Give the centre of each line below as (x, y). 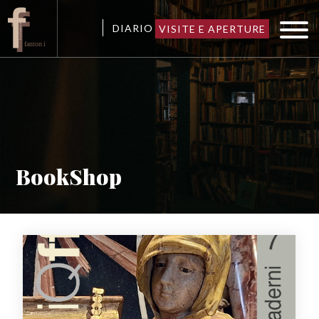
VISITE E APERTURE (212, 28)
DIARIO (133, 28)
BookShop (69, 177)
